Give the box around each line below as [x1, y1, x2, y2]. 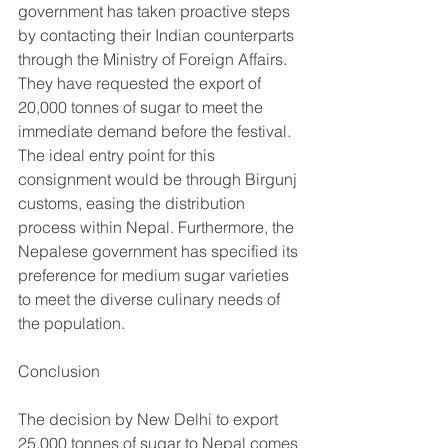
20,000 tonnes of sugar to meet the [18, 96, 267, 117]
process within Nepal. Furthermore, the [18, 216, 298, 237]
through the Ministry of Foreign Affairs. [18, 48, 291, 69]
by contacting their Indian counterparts [18, 24, 298, 45]
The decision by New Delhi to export [18, 408, 282, 429]
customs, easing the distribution [18, 192, 249, 213]
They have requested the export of [18, 72, 265, 93]
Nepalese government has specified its [18, 240, 302, 261]
